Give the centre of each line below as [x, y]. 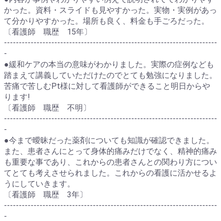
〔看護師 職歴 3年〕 [46, 195]
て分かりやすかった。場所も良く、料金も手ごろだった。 [107, 21]
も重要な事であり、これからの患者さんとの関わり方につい [110, 162]
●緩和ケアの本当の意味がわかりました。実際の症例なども [109, 64]
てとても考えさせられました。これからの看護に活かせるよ [110, 173]
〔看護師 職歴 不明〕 [47, 108]
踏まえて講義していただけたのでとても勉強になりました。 [110, 75]
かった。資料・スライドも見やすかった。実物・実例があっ [110, 10]
